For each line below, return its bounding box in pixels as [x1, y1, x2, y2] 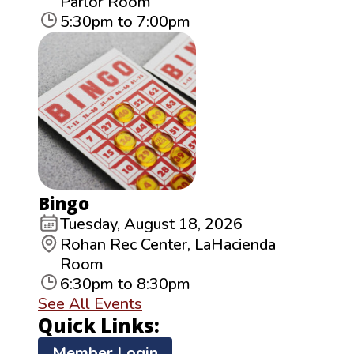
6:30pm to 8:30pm [60, 273, 190, 295]
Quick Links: [38, 311, 160, 338]
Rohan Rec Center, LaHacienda [60, 233, 276, 255]
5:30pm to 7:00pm [60, 10, 190, 32]
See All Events [38, 292, 142, 314]
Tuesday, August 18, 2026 [60, 213, 243, 235]
